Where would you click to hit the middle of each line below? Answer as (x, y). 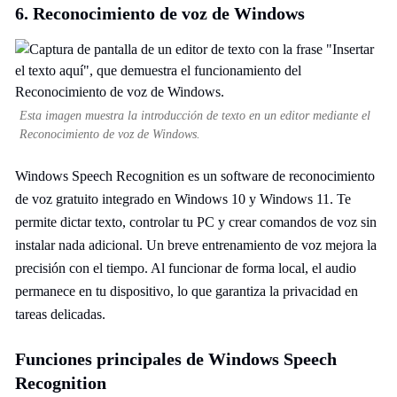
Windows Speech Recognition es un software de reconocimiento (195, 176)
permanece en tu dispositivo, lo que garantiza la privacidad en (187, 291)
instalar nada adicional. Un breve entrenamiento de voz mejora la (196, 245)
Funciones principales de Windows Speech (176, 359)
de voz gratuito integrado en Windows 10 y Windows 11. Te (183, 199)
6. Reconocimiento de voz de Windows (160, 13)
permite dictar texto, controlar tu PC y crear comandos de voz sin (196, 222)
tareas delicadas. (60, 314)
